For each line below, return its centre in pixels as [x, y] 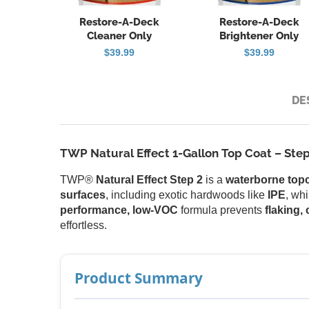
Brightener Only [259, 36]
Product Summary [139, 278]
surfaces [83, 195]
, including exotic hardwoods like [187, 195]
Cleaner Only [120, 36]
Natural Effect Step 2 [149, 179]
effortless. [83, 225]
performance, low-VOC [119, 210]
